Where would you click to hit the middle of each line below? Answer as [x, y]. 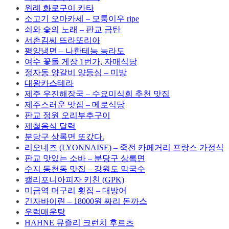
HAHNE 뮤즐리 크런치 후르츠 [79, 222]
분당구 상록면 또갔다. [64, 136]
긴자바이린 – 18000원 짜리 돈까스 [86, 201]
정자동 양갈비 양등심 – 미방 [76, 72]
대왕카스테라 [49, 83]
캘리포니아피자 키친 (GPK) [74, 179]
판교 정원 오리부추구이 [67, 115]
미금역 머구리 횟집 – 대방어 [76, 190]
